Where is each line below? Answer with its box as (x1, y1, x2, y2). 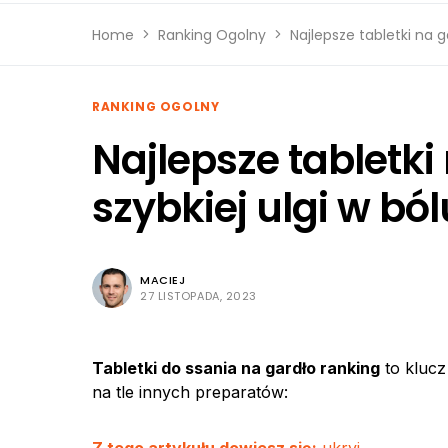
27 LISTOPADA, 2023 (140, 288, 257, 304)
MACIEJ (140, 272, 186, 288)
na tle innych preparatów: (92, 382, 288, 402)
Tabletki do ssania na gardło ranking (92, 358, 380, 378)
